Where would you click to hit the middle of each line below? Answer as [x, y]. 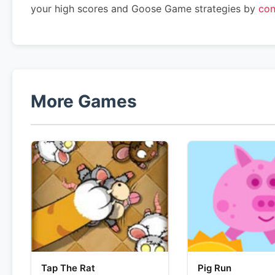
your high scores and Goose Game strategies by [145, 9]
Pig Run [214, 268]
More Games [84, 101]
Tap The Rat [68, 268]
